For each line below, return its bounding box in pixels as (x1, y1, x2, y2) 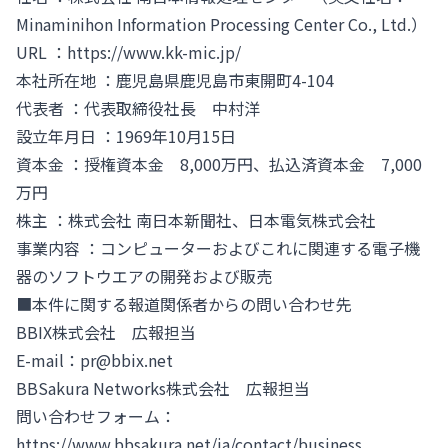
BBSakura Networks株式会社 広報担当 (16, 376, 310, 401)
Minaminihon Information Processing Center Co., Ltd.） (16, 12, 427, 37)
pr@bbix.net (80, 348, 173, 373)
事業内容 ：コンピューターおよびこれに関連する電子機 (16, 236, 420, 261)
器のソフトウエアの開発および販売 (16, 264, 272, 289)
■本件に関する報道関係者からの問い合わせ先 (16, 292, 352, 317)
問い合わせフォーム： (16, 404, 176, 429)
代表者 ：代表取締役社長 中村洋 (16, 96, 260, 121)
